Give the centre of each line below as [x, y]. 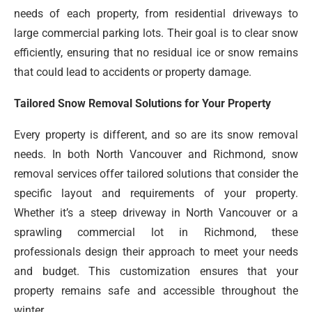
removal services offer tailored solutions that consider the [156, 174]
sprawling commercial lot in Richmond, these [156, 233]
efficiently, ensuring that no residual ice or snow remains [156, 53]
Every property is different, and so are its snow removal [156, 135]
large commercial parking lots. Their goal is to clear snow [156, 33]
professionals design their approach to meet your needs [156, 252]
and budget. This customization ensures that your [156, 272]
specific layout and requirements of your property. [156, 194]
